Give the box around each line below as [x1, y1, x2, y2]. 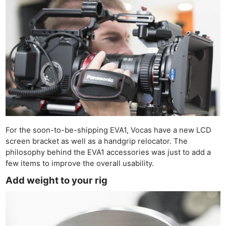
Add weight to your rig [6, 175, 108, 186]
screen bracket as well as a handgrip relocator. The [6, 137, 188, 146]
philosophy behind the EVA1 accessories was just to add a [6, 148, 211, 157]
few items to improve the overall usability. [6, 159, 154, 168]
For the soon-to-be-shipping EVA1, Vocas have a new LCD [6, 126, 212, 135]
